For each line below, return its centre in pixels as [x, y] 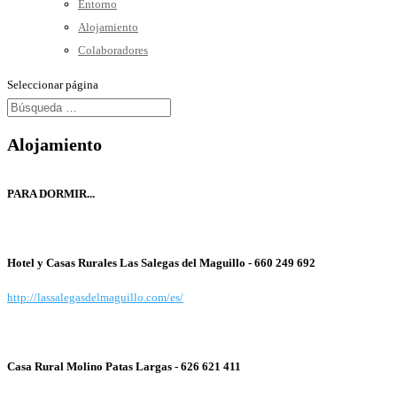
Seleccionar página [53, 85]
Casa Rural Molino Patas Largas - [94, 367]
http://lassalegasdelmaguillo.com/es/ [95, 298]
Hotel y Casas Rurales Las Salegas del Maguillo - [131, 263]
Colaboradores [113, 50]
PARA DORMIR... [51, 194]
